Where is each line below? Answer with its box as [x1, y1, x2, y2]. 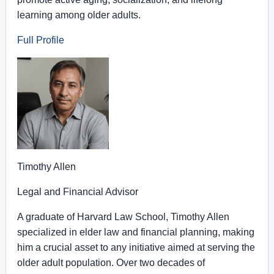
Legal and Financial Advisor [17, 187, 138, 197]
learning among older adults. [17, 10, 141, 20]
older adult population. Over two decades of [17, 257, 205, 268]
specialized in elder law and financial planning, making [17, 227, 254, 237]
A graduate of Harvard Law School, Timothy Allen [17, 212, 229, 222]
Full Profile [17, 35, 64, 45]
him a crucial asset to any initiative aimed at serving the [17, 242, 255, 253]
